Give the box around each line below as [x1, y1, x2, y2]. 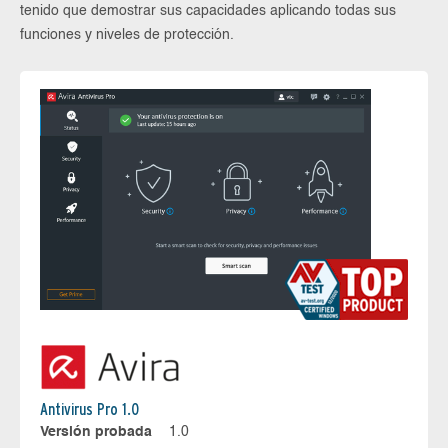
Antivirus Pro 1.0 [40, 400, 139, 420]
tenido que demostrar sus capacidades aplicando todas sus [20, 4, 396, 18]
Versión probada [40, 425, 152, 440]
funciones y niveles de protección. [20, 28, 234, 42]
